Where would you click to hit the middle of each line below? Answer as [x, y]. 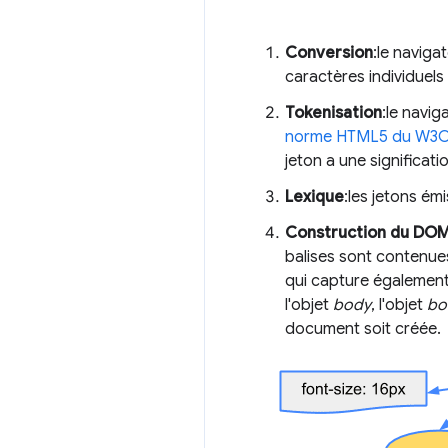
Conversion [329, 53]
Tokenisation [333, 113]
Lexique [314, 197]
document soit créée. [363, 329]
